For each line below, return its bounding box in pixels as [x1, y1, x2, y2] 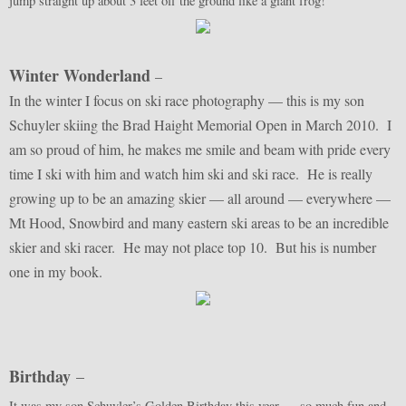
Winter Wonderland [9, 63, 150, 88]
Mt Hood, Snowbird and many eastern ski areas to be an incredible [9, 213, 389, 233]
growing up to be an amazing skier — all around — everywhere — [9, 188, 391, 208]
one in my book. [9, 262, 102, 282]
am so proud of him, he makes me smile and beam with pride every [9, 140, 391, 159]
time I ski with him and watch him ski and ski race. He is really [9, 164, 372, 184]
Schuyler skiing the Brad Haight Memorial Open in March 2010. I [9, 115, 391, 135]
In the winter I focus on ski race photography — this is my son [9, 91, 364, 111]
